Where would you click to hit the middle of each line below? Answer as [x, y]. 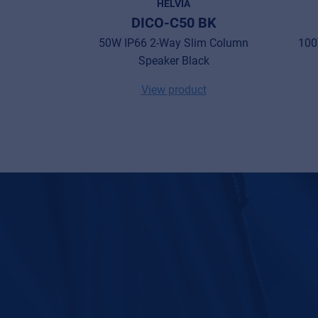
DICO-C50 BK [174, 22]
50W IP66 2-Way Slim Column [174, 43]
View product [174, 89]
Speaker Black [174, 60]
